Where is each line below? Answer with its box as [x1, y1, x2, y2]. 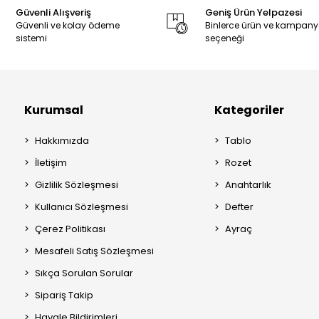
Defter [224, 200, 253, 214]
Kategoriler [214, 102, 284, 119]
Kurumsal [24, 102, 83, 119]
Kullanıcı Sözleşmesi [35, 200, 128, 214]
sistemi [16, 32, 48, 45]
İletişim [35, 156, 67, 170]
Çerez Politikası [35, 222, 105, 236]
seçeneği [205, 32, 245, 45]
